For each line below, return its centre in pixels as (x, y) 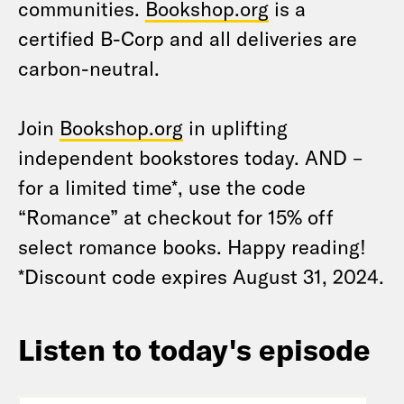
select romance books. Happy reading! (192, 246)
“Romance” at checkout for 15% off (176, 216)
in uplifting (235, 127)
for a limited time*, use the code (162, 187)
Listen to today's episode (194, 349)
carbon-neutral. (89, 68)
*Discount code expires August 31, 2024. (201, 276)
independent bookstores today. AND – (190, 157)
